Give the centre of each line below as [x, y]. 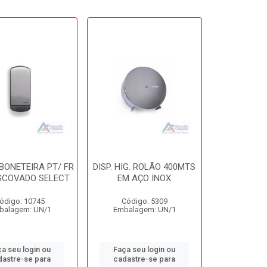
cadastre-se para [145, 259]
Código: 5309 [144, 201]
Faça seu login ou [145, 249]
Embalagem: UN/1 [144, 209]
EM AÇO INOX [145, 178]
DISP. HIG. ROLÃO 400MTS [145, 167]
